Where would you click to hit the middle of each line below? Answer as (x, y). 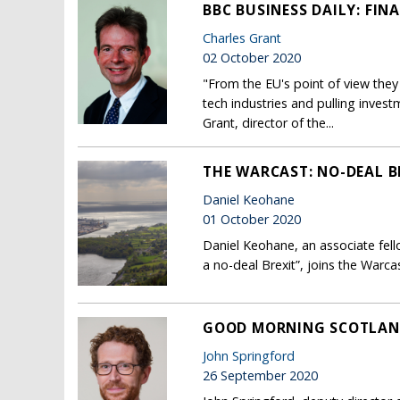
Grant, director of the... (268, 123)
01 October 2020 (252, 220)
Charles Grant (242, 38)
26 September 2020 (260, 376)
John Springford (249, 356)
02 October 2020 (252, 58)
